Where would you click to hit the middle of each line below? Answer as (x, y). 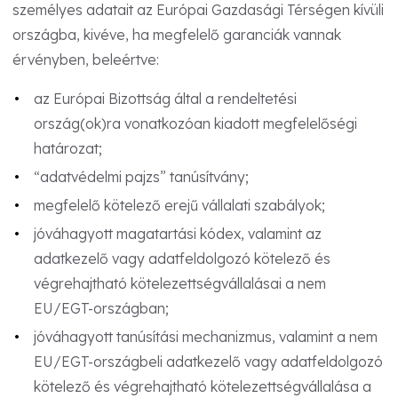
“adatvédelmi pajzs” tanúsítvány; (141, 176)
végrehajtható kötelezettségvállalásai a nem (179, 283)
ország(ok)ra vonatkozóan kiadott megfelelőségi (195, 123)
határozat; (68, 148)
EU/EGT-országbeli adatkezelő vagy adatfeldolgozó (208, 361)
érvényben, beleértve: (86, 60)
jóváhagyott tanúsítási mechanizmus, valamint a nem (205, 336)
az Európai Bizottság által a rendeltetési (165, 98)
